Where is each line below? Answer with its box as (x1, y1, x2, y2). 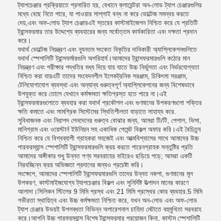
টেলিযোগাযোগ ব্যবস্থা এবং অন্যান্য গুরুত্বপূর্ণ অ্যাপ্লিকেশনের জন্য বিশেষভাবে (18, 81, 194, 89)
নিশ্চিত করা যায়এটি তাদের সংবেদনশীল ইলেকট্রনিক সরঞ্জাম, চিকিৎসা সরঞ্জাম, (18, 72, 187, 80)
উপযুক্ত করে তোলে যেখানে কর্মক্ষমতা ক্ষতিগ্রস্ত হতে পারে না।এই (18, 90, 167, 98)
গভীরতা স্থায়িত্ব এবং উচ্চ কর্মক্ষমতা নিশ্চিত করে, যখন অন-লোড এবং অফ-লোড (18, 196, 197, 204)
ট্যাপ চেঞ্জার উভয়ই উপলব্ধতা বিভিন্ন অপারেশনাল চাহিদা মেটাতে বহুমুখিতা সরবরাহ (18, 205, 201, 213)
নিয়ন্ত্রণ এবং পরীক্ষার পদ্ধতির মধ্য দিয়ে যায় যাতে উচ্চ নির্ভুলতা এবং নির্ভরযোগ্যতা (18, 63, 199, 71)
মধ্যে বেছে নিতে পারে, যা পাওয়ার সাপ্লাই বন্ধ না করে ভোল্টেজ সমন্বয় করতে (18, 10, 189, 18)
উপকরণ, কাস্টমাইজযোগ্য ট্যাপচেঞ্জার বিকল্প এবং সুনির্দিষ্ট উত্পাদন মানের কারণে (18, 179, 188, 186)
